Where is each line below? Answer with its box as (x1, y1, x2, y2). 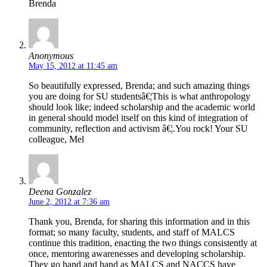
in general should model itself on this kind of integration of (29, 113, 248, 123)
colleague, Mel (29, 134, 84, 145)
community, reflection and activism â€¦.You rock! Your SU (29, 123, 248, 134)
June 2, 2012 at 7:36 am (29, 197, 110, 207)
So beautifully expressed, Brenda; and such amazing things (29, 80, 250, 91)
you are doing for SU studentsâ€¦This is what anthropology (29, 91, 250, 102)
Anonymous (29, 51, 73, 61)
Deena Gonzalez (29, 187, 91, 197)
